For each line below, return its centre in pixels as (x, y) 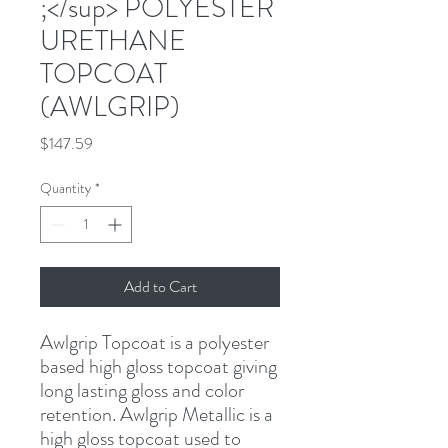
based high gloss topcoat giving (158, 366)
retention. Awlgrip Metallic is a (156, 414)
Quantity (65, 187)
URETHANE (113, 40)
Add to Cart (160, 286)
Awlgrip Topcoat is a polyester (154, 342)
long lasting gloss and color (142, 390)
